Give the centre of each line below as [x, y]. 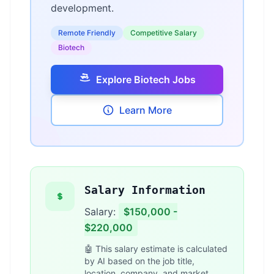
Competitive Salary [164, 33]
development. [82, 8]
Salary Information [145, 190]
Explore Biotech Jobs [146, 80]
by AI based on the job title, [139, 261]
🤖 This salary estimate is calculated [156, 249]
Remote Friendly [87, 33]
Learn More [146, 110]
